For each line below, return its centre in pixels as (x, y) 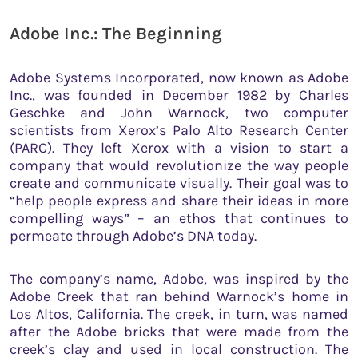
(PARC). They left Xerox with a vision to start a (179, 148)
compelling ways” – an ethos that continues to (179, 219)
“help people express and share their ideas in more (179, 201)
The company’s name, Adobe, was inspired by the (179, 278)
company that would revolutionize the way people (179, 166)
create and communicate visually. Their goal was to (179, 183)
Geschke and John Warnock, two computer (179, 113)
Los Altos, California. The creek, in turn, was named (179, 314)
